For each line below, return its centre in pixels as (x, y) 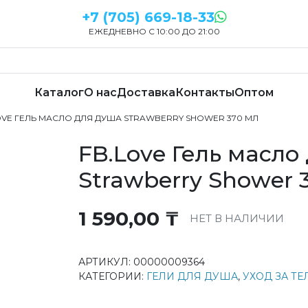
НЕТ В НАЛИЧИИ (237, 218)
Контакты (205, 92)
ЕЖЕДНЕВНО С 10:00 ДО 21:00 (154, 31)
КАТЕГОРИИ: (112, 276)
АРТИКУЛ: (106, 262)
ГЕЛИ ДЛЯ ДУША (192, 276)
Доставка (146, 92)
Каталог (59, 92)
